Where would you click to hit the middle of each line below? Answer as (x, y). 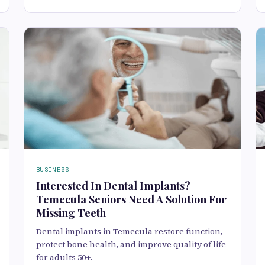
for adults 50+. (64, 258)
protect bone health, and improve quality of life (131, 245)
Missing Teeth (71, 213)
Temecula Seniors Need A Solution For (131, 200)
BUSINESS (53, 170)
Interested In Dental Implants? (113, 186)
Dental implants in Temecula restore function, (129, 232)
